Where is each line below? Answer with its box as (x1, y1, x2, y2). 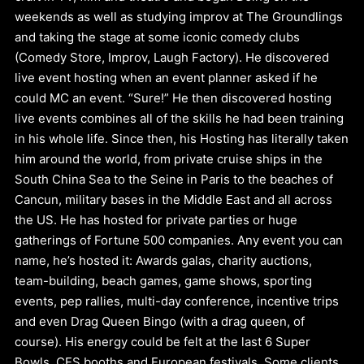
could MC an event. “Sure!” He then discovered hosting (15, 89, 332, 106)
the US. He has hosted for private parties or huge (15, 211, 298, 227)
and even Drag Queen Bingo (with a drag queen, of (15, 313, 305, 329)
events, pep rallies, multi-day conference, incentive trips (15, 292, 340, 309)
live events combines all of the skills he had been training (15, 110, 344, 126)
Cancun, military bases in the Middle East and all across (15, 191, 333, 207)
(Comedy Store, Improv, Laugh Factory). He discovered (15, 49, 330, 65)
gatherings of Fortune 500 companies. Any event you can (15, 232, 344, 248)
